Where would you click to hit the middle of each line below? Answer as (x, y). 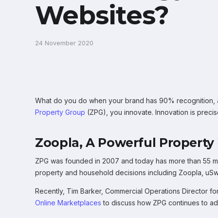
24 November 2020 (64, 43)
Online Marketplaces (68, 203)
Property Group (60, 112)
